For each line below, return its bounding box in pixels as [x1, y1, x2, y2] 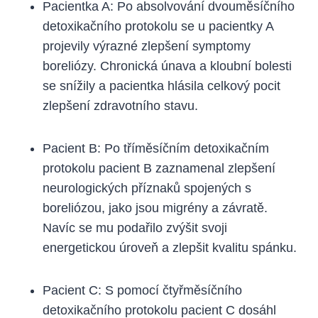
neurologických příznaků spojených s [43, 180, 251, 195]
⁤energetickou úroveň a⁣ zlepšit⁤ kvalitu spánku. [43, 240, 297, 255]
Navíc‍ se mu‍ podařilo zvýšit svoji [43, 220, 227, 235]
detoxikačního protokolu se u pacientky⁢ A [43, 18, 273, 33]
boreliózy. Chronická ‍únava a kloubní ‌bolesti [43, 58, 292, 73]
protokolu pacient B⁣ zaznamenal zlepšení [43, 160, 275, 175]
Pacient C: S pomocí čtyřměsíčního [43, 283, 242, 297]
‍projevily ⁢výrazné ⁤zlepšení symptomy [43, 38, 251, 53]
